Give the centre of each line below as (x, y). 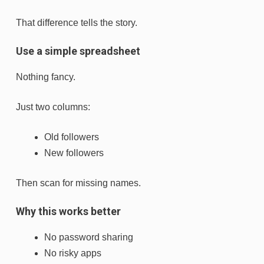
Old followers (72, 137)
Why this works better (68, 211)
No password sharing (89, 237)
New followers (74, 153)
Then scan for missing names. (78, 183)
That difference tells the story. (77, 22)
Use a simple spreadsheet (78, 51)
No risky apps (73, 253)
